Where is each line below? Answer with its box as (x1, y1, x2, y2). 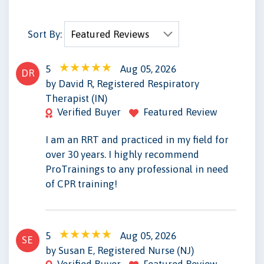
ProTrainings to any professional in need (45, 163, 229, 175)
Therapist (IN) (45, 92, 107, 104)
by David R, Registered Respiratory (45, 77, 199, 90)
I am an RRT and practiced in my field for (45, 133, 229, 146)
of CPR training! (45, 177, 117, 190)
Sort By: (27, 28, 64, 40)
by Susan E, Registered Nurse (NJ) (45, 244, 194, 256)
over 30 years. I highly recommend (45, 148, 199, 160)
